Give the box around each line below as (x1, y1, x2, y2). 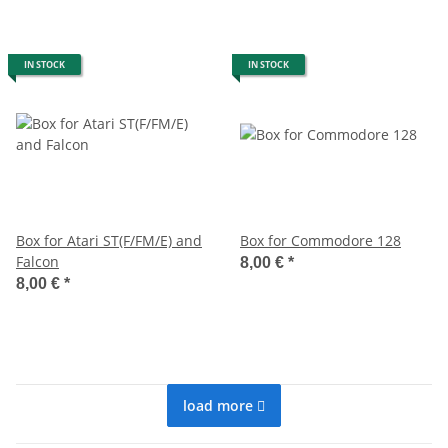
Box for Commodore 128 (240, 230, 401, 250)
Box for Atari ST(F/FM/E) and (16, 230, 202, 250)
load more (183, 395, 253, 415)
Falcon (16, 251, 59, 271)
